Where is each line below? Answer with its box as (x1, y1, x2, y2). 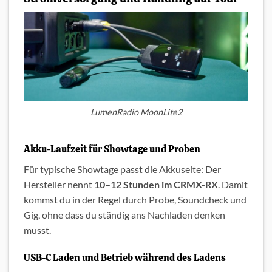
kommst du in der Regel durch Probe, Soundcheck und (24, 194, 246, 206)
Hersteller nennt (24, 178, 94, 191)
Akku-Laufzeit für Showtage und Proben (24, 143, 200, 156)
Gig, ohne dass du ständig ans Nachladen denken (24, 209, 225, 221)
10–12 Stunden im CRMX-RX (94, 178, 218, 191)
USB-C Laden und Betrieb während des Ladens (24, 251, 226, 265)
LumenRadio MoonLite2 (90, 106, 182, 117)
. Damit (218, 178, 248, 191)
